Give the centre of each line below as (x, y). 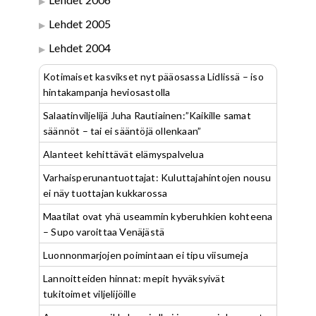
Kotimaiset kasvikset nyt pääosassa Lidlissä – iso (153, 77)
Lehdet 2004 (80, 48)
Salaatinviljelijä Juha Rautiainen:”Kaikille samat (147, 115)
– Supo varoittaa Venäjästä (104, 232)
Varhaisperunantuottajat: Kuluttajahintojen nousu (157, 177)
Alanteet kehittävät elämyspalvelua (123, 154)
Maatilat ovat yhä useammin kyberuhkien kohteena (158, 216)
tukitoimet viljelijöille (90, 294)
